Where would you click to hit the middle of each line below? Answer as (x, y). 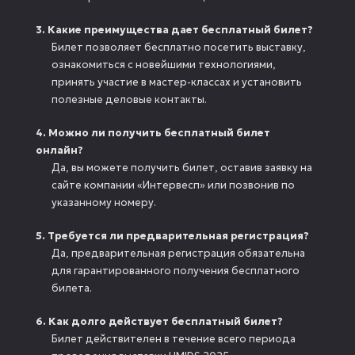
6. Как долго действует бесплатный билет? (159, 322)
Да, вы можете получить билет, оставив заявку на (182, 168)
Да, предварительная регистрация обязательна (178, 254)
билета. (72, 288)
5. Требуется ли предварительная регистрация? (172, 236)
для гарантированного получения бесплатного (176, 271)
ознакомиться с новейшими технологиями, (164, 65)
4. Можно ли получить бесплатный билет (153, 133)
